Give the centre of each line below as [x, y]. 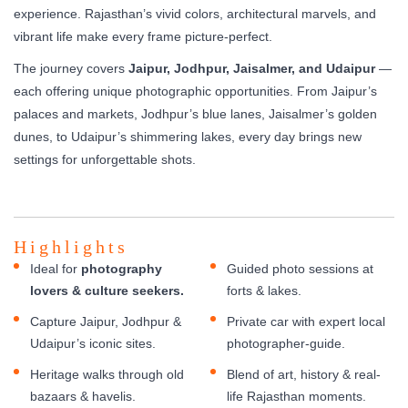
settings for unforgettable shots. [105, 159]
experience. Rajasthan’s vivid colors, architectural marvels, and [195, 13]
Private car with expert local [306, 321]
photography [122, 268]
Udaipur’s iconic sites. [93, 343]
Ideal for [56, 268]
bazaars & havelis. [83, 396]
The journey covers [71, 68]
